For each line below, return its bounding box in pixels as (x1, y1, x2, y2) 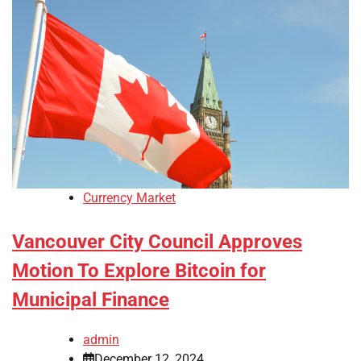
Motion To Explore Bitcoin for (12, 259, 266, 283)
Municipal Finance (12, 288, 169, 312)
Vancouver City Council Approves (12, 230, 302, 254)
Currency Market (83, 190, 176, 206)
